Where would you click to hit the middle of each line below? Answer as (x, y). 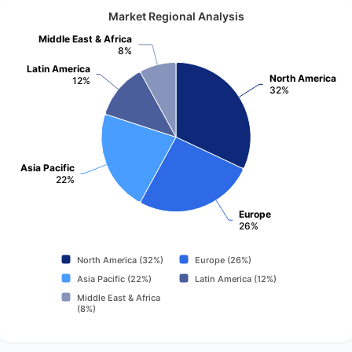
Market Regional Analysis (176, 16)
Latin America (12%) (236, 279)
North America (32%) (120, 260)
